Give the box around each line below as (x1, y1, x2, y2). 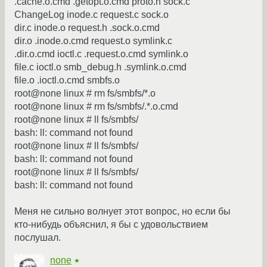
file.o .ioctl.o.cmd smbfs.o (14, 75, 120, 86)
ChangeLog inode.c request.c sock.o (14, 10, 169, 20)
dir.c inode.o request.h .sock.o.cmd (14, 23, 160, 33)
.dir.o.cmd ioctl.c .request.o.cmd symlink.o (14, 49, 188, 60)
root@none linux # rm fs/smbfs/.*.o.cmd (14, 101, 178, 112)
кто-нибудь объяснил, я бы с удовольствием (14, 219, 208, 230)
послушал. (14, 232, 61, 243)
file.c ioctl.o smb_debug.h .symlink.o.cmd (14, 62, 187, 73)
